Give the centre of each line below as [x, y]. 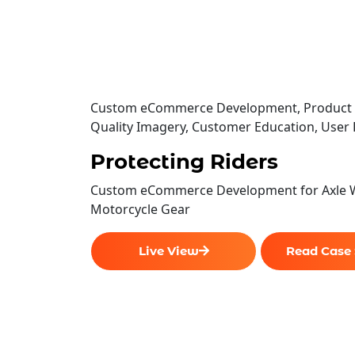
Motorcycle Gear [140, 209]
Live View [168, 250]
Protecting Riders [184, 161]
